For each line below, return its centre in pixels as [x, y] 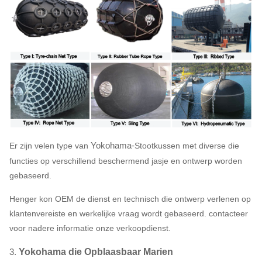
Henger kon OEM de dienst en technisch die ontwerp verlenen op [130, 199]
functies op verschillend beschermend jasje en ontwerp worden [126, 161]
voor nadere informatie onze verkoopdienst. [90, 228]
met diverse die [211, 145]
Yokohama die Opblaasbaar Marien [96, 251]
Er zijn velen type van [49, 145]
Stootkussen [157, 145]
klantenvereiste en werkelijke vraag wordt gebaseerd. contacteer [129, 213]
